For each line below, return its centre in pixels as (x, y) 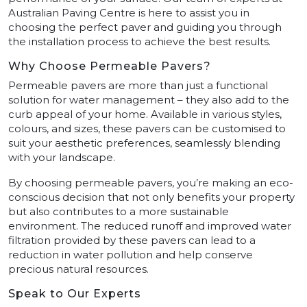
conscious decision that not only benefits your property (151, 197)
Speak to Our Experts (75, 293)
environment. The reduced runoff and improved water (150, 225)
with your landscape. (62, 157)
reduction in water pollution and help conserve (131, 254)
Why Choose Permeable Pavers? (110, 66)
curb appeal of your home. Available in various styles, (145, 114)
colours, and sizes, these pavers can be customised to (147, 128)
